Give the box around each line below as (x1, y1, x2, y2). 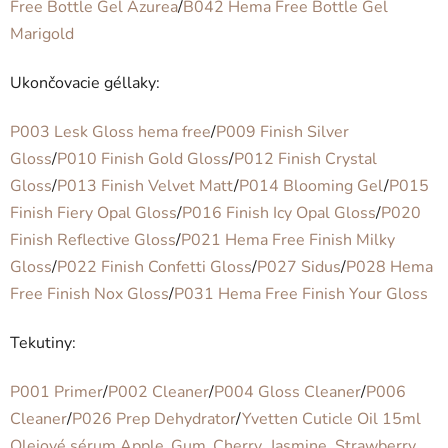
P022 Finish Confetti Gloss (57, 255, 252, 278)
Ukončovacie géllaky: (10, 71, 160, 94)
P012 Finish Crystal (234, 147, 377, 170)
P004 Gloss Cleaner (214, 380, 361, 403)
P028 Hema (346, 255, 433, 278)
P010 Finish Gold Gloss (57, 147, 229, 170)
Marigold (10, 22, 74, 45)
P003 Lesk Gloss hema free (10, 120, 211, 143)
